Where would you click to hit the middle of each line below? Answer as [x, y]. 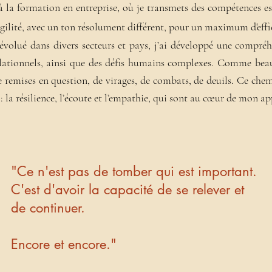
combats [171, 80]
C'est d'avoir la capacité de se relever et [127, 189]
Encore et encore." [64, 244]
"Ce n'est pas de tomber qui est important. [134, 171]
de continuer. [48, 208]
